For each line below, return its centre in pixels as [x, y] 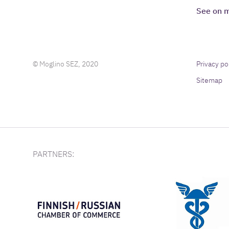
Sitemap [209, 80]
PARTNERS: [53, 154]
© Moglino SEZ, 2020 [65, 64]
